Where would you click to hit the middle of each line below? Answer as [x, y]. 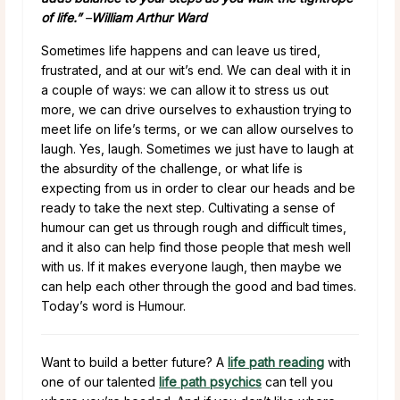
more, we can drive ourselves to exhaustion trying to [196, 109]
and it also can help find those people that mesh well [196, 246]
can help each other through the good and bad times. [199, 286]
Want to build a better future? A [134, 362]
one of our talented [100, 381]
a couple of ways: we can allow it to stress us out [185, 89]
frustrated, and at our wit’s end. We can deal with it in [196, 70]
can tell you [297, 381]
